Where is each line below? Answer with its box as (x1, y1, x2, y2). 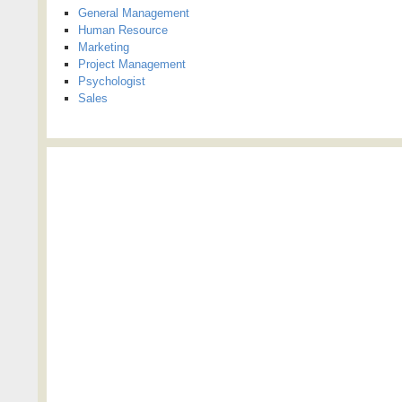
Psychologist (78, 74, 145, 88)
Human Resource (78, 22, 168, 37)
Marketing (78, 39, 129, 54)
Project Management (78, 57, 186, 71)
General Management (78, 5, 189, 20)
